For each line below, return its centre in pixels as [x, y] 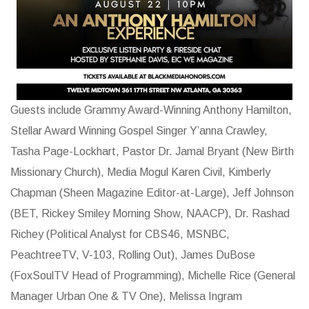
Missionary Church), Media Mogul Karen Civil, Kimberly [140, 172]
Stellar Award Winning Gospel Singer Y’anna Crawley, [139, 130]
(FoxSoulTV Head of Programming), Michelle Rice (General [153, 275]
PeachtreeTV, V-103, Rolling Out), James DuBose [133, 255]
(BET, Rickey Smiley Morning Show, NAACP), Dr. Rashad [150, 213]
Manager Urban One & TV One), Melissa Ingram [126, 296]
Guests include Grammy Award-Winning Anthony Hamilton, [151, 110]
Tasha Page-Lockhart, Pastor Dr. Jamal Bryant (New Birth [152, 151]
